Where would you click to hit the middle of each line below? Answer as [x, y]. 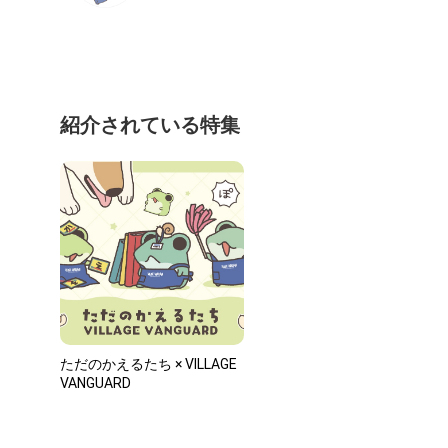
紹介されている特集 [150, 124]
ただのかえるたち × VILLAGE [148, 363]
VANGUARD [95, 382]
